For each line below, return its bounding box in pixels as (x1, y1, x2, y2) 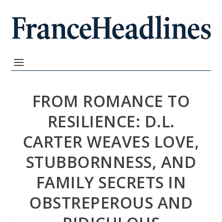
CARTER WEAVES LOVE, (22, 131, 200, 152)
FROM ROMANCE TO (32, 90, 190, 111)
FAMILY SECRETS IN (36, 171, 186, 193)
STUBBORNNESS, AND (25, 151, 197, 172)
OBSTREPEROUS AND (29, 192, 193, 213)
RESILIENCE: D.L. (47, 111, 175, 132)
